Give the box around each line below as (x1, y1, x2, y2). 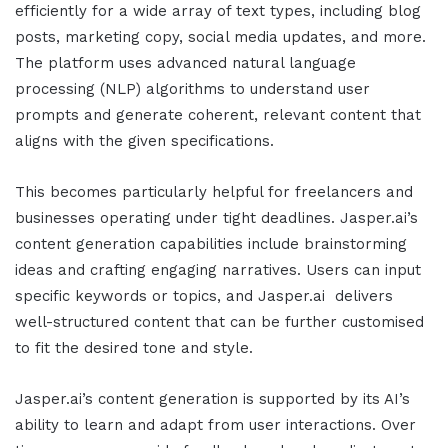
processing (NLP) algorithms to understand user (15, 80, 370, 99)
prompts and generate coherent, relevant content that (15, 106, 421, 125)
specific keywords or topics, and (15, 287, 258, 306)
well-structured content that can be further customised (15, 313, 424, 332)
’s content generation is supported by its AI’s (82, 390, 410, 409)
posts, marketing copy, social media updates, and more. (15, 28, 426, 47)
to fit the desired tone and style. (15, 339, 253, 358)
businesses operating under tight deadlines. (15, 209, 340, 228)
